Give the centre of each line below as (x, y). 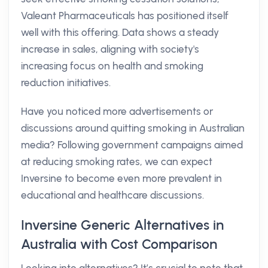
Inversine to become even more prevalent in (121, 178)
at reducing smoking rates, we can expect (117, 162)
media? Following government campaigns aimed (132, 145)
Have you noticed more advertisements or (117, 111)
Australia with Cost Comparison (119, 244)
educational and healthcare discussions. (112, 195)
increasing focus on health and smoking (112, 66)
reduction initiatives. (66, 83)
